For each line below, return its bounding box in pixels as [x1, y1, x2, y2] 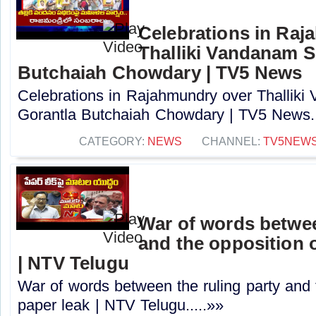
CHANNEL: [202, 135, 263, 148]
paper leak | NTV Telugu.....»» [18, 296, 224, 314]
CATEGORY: [79, 135, 147, 148]
